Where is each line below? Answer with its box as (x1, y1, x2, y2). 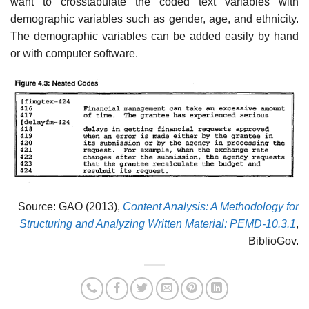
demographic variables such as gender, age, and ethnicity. (10, 12, 299, 25)
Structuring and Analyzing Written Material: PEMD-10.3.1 (19, 218, 296, 230)
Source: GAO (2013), (18, 201, 123, 213)
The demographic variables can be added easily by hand (10, 30, 299, 42)
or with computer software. (10, 47, 138, 59)
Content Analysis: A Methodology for (123, 201, 299, 213)
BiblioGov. (248, 235, 299, 248)
